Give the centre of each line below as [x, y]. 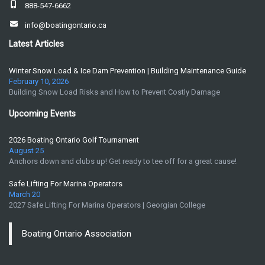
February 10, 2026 [39, 81]
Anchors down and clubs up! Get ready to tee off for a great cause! [123, 161]
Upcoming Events [42, 113]
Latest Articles [36, 44]
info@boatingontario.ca [65, 25]
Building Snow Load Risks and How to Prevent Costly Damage [114, 92]
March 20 [25, 194]
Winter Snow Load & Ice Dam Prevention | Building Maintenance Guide [127, 70]
